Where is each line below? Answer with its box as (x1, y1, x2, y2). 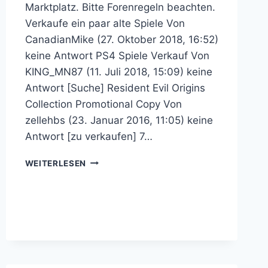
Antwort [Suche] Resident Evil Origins (25, 81, 205, 94)
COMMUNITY (86, 205, 142, 215)
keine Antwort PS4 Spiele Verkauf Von (25, 49, 209, 62)
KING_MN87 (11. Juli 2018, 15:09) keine (25, 65, 212, 78)
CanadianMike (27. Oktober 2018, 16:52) (25, 33, 218, 45)
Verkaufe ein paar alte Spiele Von (25, 17, 185, 29)
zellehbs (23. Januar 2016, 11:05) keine (25, 114, 213, 126)
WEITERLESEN (25, 158, 87, 168)
